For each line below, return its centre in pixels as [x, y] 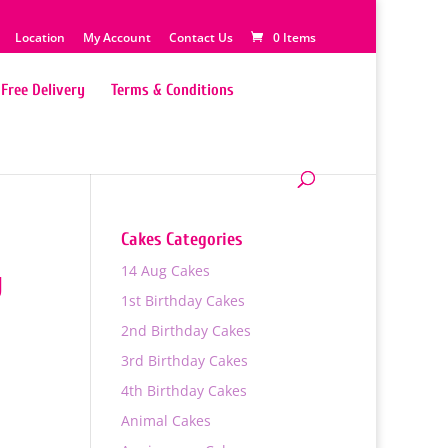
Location [40, 37]
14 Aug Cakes [165, 270]
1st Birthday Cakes [182, 300]
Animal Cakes [165, 420]
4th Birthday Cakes [183, 390]
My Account [117, 37]
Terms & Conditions [172, 90]
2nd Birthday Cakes [185, 330]
